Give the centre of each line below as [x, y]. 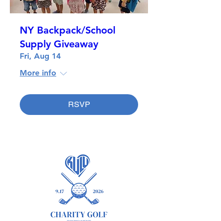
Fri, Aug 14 [40, 56]
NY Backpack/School [68, 30]
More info [38, 73]
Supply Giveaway [59, 44]
